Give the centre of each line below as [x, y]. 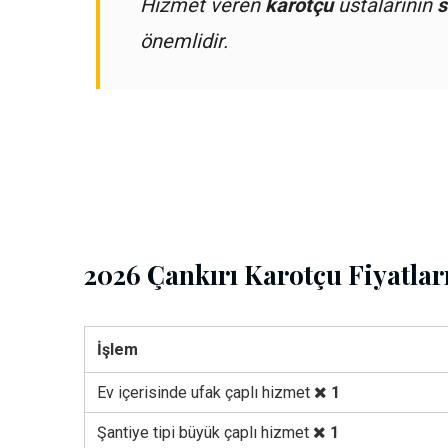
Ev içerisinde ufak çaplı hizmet [205, 392]
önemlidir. [184, 41]
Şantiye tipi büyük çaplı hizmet [205, 432]
